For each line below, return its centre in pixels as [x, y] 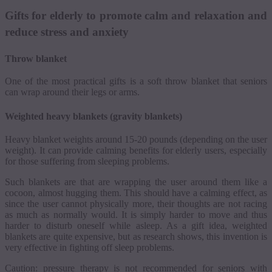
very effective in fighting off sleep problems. [90, 247]
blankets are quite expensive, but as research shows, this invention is [136, 236]
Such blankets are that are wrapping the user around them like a [136, 182]
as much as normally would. [61, 214]
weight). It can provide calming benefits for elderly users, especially [136, 150]
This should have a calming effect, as [195, 192]
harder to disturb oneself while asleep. [86, 225]
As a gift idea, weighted [217, 225]
